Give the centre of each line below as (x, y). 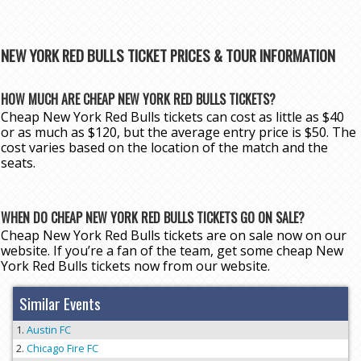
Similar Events (60, 304)
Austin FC (49, 330)
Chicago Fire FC (62, 349)
